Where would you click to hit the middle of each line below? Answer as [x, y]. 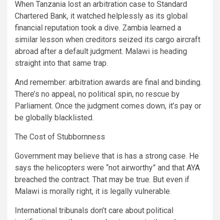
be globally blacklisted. [54, 117]
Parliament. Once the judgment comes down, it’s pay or [108, 106]
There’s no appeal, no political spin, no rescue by [97, 94]
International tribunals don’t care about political [94, 210]
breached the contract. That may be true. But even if [102, 179]
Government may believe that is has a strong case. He [107, 156]
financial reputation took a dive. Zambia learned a [98, 27]
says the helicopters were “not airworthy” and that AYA [107, 167]
